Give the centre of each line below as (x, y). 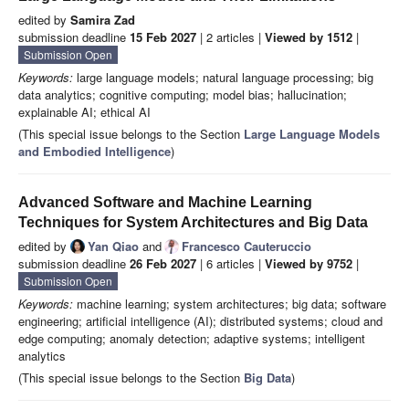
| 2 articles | (231, 37)
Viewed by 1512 (309, 37)
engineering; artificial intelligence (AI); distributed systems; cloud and (200, 321)
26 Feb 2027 (163, 264)
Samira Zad (103, 20)
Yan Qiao (113, 246)
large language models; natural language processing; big (223, 78)
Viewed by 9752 (309, 264)
